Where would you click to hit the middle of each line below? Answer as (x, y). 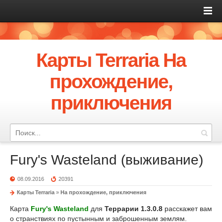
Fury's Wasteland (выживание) (107, 160)
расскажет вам (187, 209)
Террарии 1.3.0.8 (134, 209)
